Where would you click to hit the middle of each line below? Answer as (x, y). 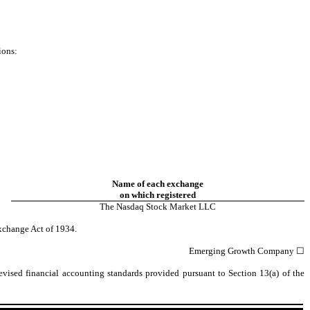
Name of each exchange (158, 184)
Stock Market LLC (180, 207)
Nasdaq (130, 207)
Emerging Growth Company (243, 251)
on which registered (158, 195)
